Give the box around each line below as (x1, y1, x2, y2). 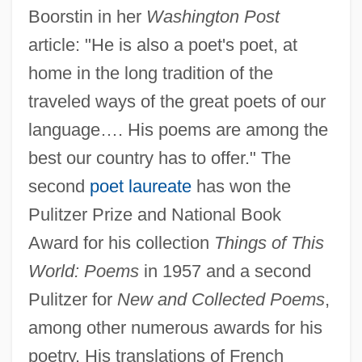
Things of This (213, 232, 324, 253)
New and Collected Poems (116, 288, 325, 309)
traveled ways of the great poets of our (27, 90, 326, 112)
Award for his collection (27, 232, 214, 253)
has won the (191, 175, 291, 196)
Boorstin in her (27, 6, 146, 27)
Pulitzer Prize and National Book (27, 204, 281, 225)
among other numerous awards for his (27, 317, 322, 338)
